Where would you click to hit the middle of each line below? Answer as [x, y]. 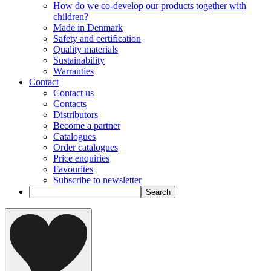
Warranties [73, 71]
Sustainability [79, 60]
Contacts [70, 104]
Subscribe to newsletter [97, 180]
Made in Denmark [88, 28]
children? [71, 17]
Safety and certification [97, 39]
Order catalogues [86, 148]
